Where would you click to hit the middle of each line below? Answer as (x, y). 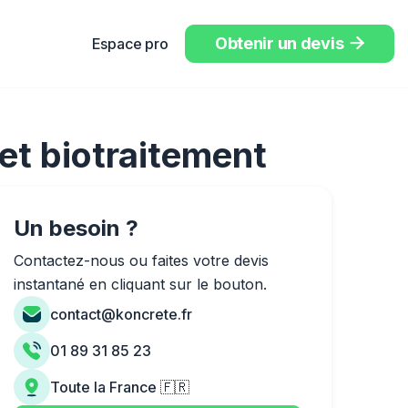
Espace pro (130, 44)
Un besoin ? (76, 228)
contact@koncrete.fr (122, 314)
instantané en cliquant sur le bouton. (141, 284)
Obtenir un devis (279, 43)
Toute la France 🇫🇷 (120, 387)
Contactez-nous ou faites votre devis (142, 260)
